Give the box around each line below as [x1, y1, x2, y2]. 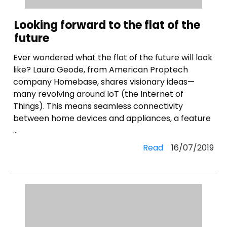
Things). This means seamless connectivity [13, 100, 183, 112]
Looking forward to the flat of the [14, 17, 200, 33]
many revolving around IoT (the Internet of [13, 88, 184, 100]
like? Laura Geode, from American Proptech [13, 64, 188, 75]
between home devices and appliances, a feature [13, 112, 211, 124]
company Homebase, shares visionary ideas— [13, 76, 195, 88]
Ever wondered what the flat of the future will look [13, 52, 213, 63]
